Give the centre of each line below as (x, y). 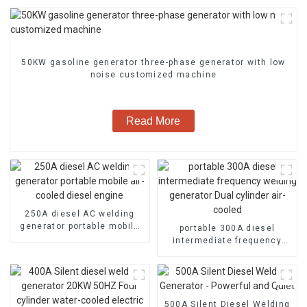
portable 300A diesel (227, 228)
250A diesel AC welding (80, 213)
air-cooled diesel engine (80, 238)
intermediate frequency (227, 240)
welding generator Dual (227, 253)
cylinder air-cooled (227, 265)
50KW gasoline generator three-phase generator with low (153, 62)
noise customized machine (153, 74)
